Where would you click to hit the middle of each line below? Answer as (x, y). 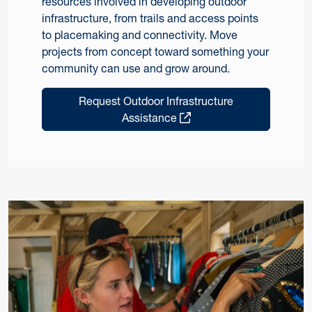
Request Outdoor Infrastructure (156, 101)
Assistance (150, 118)
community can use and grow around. (136, 69)
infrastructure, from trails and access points (150, 18)
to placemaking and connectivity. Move (140, 35)
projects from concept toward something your (155, 52)
